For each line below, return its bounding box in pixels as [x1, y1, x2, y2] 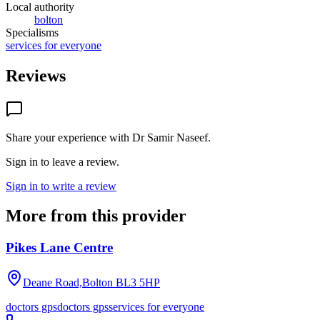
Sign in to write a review [6, 179, 116, 192]
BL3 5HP [116, 276, 160, 289]
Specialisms [6, 26, 59, 39]
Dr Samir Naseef [132, 131, 208, 144]
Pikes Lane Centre [6, 240, 113, 256]
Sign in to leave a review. [6, 155, 119, 168]
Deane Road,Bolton [23, 276, 113, 289]
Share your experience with [6, 131, 132, 144]
